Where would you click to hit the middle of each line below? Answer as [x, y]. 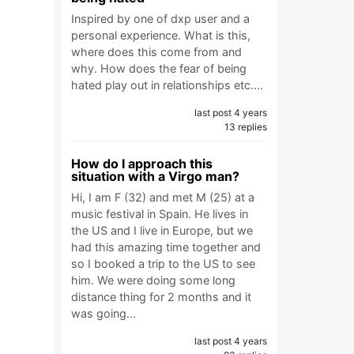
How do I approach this [142, 164]
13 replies [246, 127]
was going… [104, 313]
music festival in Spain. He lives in [160, 214]
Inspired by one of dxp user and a [160, 19]
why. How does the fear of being [159, 68]
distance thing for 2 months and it [161, 297]
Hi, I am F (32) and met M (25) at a [163, 197]
